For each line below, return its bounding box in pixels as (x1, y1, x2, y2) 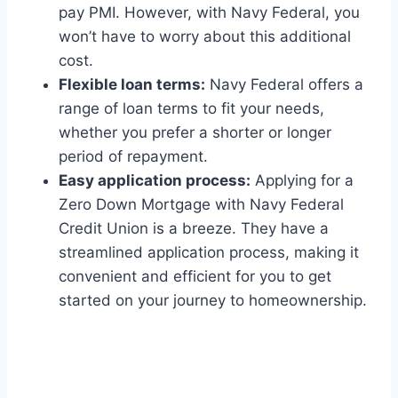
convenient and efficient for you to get (59, 267, 331, 286)
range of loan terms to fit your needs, (59, 99, 324, 118)
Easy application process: (59, 171, 251, 190)
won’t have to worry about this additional (59, 28, 351, 46)
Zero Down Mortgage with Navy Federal (59, 195, 344, 214)
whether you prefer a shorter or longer (59, 123, 331, 142)
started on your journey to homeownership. (59, 291, 367, 310)
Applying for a (251, 171, 354, 190)
